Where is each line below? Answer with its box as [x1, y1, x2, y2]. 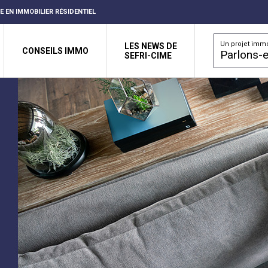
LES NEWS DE [124, 41, 177, 51]
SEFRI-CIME [124, 51, 172, 60]
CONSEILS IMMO [22, 46, 89, 56]
